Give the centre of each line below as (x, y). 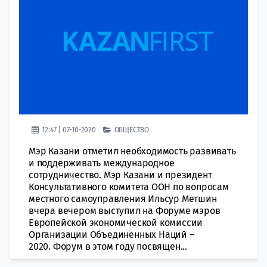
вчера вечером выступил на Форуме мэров (125, 210)
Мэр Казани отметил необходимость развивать (132, 151)
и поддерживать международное (102, 163)
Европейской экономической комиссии (116, 222)
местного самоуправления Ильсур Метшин (123, 198)
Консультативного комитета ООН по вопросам (129, 187)
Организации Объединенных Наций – (111, 234)
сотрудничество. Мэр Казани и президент (120, 175)
